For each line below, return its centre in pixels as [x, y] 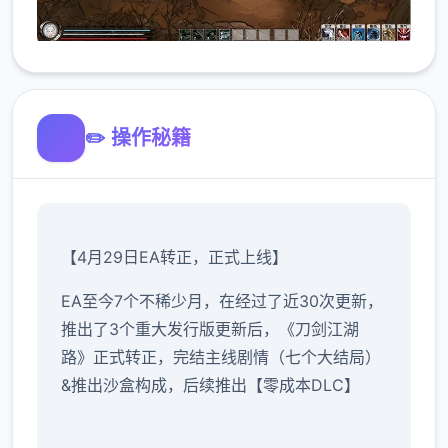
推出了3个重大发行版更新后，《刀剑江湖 [210, 329]
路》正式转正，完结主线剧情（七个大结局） [221, 357]
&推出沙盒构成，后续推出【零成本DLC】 [210, 385]
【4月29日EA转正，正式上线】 [174, 257]
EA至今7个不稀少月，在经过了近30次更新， [222, 301]
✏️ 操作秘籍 [138, 138]
